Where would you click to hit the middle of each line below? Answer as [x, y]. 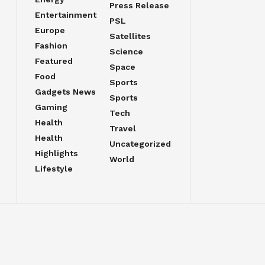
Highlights [56, 153]
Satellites [130, 36]
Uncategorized [140, 144]
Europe [50, 30]
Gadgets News [65, 92]
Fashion [51, 46]
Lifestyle [54, 169]
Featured [54, 61]
